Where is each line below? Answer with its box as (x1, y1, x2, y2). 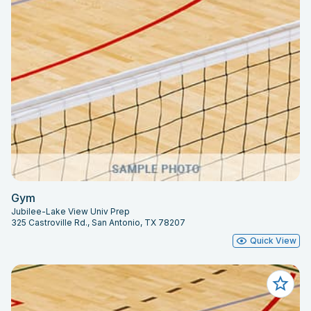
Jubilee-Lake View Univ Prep (11, 206, 130, 217)
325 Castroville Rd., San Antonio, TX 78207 (11, 217, 185, 228)
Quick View (250, 235, 296, 246)
